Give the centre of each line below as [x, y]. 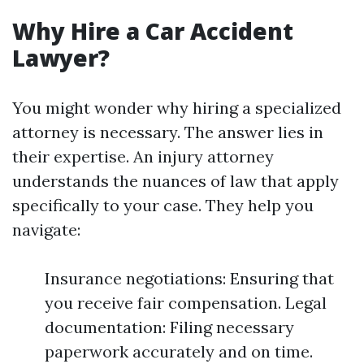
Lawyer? [61, 58]
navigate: [46, 230]
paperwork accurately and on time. [179, 351]
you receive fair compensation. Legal [186, 303]
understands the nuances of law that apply [175, 181]
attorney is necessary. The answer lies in [168, 132]
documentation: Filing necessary [169, 327]
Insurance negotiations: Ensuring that [189, 278]
